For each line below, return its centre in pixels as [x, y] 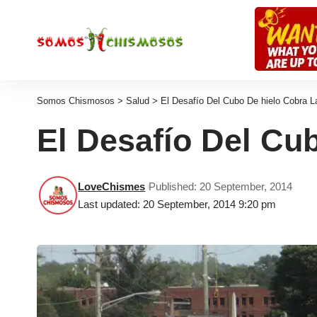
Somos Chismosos [76, 101]
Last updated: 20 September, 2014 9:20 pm [177, 204]
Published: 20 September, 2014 [221, 186]
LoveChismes [112, 186]
